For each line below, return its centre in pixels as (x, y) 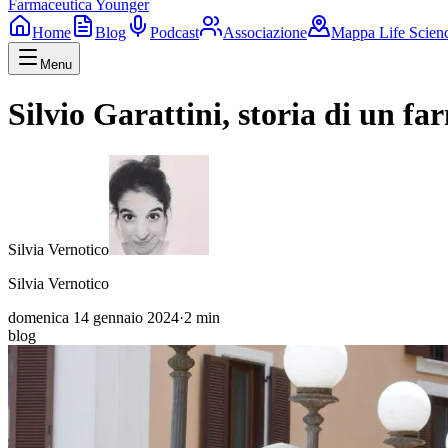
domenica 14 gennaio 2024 (93, 317)
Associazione (265, 32)
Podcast (174, 32)
